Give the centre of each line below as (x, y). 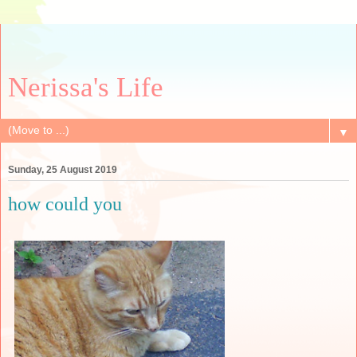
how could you (65, 204)
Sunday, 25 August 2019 (63, 170)
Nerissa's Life (86, 87)
